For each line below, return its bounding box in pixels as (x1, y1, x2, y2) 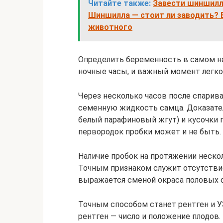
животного (88, 22, 132, 32)
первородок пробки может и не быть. (78, 127, 221, 137)
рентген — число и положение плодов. (78, 212, 221, 222)
